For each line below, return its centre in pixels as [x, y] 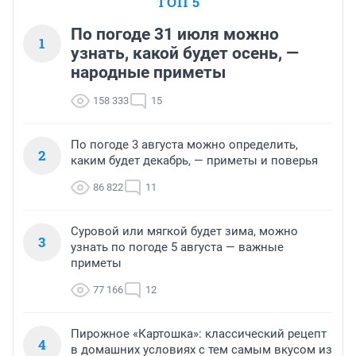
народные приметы [148, 72]
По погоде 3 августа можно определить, [184, 144]
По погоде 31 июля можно [175, 34]
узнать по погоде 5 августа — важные [177, 247]
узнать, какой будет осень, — [185, 53]
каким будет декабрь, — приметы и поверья [194, 160]
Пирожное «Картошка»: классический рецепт [199, 333]
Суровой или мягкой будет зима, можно [184, 231]
